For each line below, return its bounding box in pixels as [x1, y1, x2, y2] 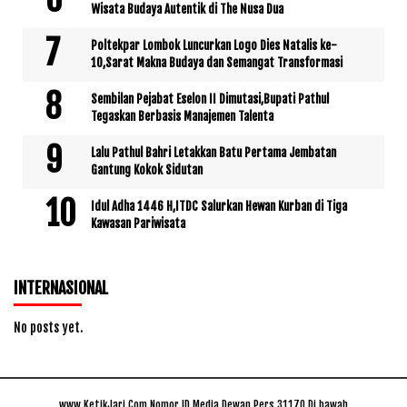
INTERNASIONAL [14, 278, 108, 299]
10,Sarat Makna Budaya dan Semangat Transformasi [91, 55, 342, 71]
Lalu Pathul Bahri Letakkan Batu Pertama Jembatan [91, 145, 336, 161]
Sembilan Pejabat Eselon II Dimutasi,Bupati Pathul [91, 92, 329, 107]
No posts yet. [14, 320, 83, 336]
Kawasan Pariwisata [91, 216, 185, 232]
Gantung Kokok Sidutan [91, 163, 203, 178]
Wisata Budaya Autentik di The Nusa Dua [91, 2, 283, 17]
